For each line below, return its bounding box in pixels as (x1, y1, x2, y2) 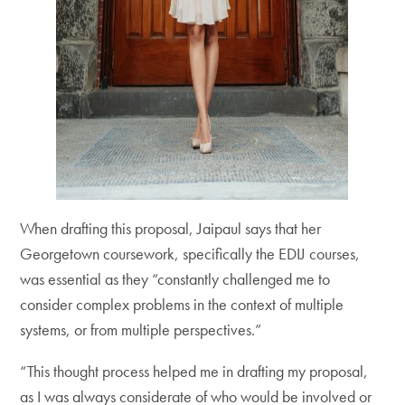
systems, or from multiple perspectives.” (20, 319, 266, 341)
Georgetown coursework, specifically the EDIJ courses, (20, 243, 361, 265)
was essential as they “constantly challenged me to (20, 268, 331, 290)
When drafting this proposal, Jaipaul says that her (20, 218, 322, 240)
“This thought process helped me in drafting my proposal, (20, 361, 369, 382)
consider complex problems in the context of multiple (20, 294, 344, 316)
